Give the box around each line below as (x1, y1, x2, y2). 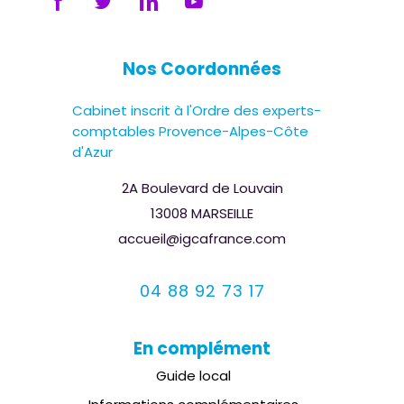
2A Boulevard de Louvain (121, 179, 283, 197)
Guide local (155, 366, 231, 385)
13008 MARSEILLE (151, 204, 253, 223)
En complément (133, 336, 271, 361)
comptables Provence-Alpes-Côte (72, 122, 308, 141)
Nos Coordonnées (123, 57, 281, 81)
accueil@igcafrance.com (118, 229, 286, 248)
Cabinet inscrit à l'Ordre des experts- (72, 101, 321, 120)
